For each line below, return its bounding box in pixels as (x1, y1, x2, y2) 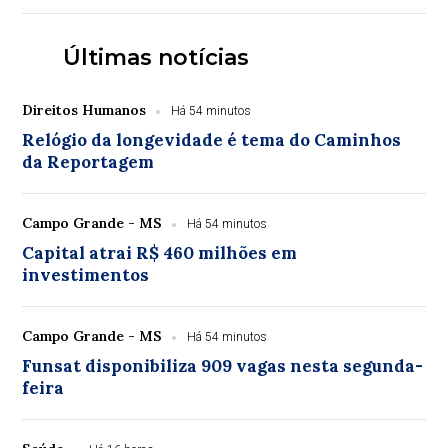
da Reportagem (22, 151, 155, 173)
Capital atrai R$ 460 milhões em (22, 242, 298, 264)
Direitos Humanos (22, 101, 147, 119)
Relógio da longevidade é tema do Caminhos (22, 129, 402, 151)
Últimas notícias (62, 44, 249, 71)
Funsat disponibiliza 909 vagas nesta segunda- (22, 355, 424, 377)
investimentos (22, 264, 150, 286)
